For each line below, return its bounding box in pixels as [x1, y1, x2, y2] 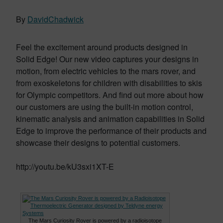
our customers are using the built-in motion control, [16, 101, 193, 112]
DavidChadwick [27, 13, 84, 25]
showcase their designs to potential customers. [16, 137, 180, 148]
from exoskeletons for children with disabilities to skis [16, 77, 202, 89]
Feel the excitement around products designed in [16, 41, 188, 53]
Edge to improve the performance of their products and [16, 125, 207, 136]
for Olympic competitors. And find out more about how [16, 89, 204, 101]
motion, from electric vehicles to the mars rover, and [16, 65, 196, 77]
